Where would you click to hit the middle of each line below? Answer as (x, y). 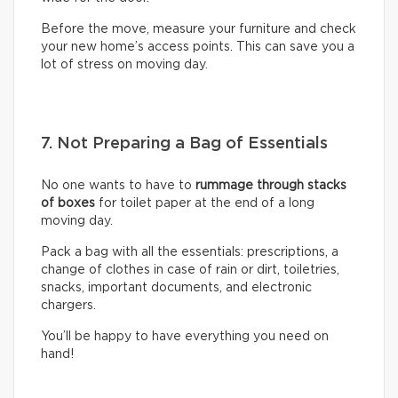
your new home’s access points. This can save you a (198, 48)
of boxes (68, 204)
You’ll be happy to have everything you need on (185, 337)
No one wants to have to (118, 186)
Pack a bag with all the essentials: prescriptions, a (190, 253)
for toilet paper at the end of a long (205, 204)
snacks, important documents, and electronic (176, 288)
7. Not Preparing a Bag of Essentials (184, 144)
